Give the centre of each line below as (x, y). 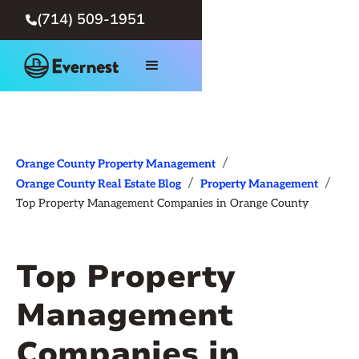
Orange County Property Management (116, 164)
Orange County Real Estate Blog (99, 184)
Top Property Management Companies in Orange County (162, 203)
